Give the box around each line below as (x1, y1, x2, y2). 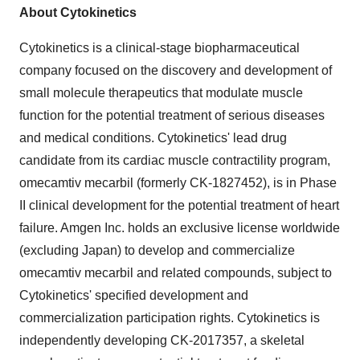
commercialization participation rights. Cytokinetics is (19, 311, 320, 325)
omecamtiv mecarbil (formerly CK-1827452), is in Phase (19, 176, 337, 190)
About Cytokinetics (19, 6, 137, 19)
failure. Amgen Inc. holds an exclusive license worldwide (19, 221, 340, 235)
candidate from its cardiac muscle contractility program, (19, 153, 330, 167)
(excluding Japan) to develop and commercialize (19, 243, 295, 257)
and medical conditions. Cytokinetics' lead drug (19, 131, 287, 145)
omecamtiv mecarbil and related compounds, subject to (19, 266, 332, 280)
